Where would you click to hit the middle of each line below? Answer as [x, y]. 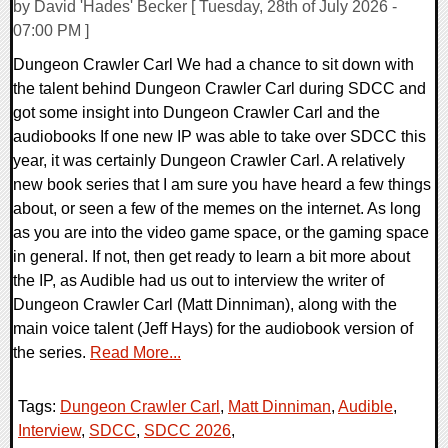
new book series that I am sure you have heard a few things [222, 184]
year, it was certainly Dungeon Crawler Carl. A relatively [209, 160]
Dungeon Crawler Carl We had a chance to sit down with [213, 64]
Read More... [135, 352]
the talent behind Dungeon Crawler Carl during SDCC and [219, 88]
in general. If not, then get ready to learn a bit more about [211, 256]
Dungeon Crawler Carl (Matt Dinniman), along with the [205, 304]
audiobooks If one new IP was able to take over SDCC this [219, 136]
